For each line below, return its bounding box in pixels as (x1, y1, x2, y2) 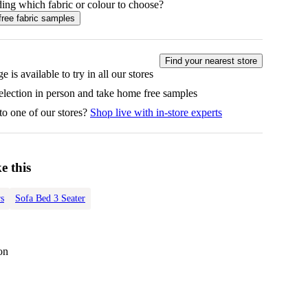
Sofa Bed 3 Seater (15, 193, 85, 204)
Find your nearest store (165, 55, 257, 66)
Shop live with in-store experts (90, 106, 222, 118)
